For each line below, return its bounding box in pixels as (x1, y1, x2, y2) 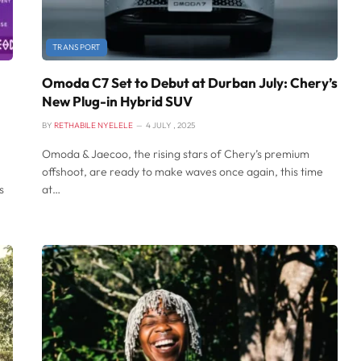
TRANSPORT (52, 42, 101, 53)
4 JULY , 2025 (146, 120, 195, 131)
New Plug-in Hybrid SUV (42, 93, 193, 110)
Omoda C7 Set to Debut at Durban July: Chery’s (42, 74, 338, 92)
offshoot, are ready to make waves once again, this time (42, 164, 323, 180)
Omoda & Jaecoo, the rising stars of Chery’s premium (42, 147, 309, 162)
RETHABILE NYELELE (54, 120, 133, 131)
